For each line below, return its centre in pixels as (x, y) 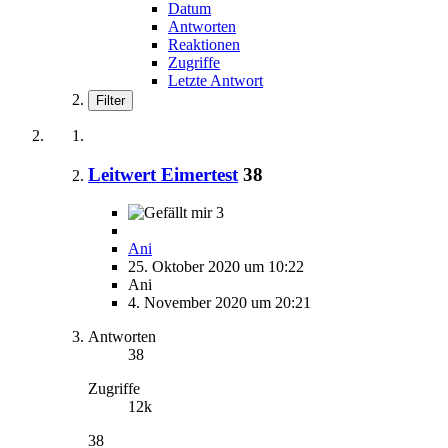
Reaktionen (204, 44)
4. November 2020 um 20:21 (219, 303)
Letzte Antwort (215, 80)
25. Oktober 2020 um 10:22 (216, 267)
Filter (110, 100)
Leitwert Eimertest (163, 174)
